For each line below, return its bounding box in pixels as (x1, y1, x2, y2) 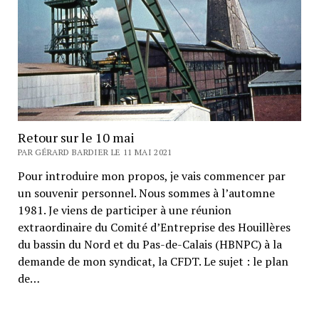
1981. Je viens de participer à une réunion (17, 202, 231, 218)
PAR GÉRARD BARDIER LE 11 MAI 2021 (17, 146, 172, 157)
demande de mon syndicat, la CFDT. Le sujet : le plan (17, 253, 288, 269)
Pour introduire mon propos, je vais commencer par (17, 167, 286, 184)
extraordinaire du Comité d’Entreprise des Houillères (17, 219, 291, 235)
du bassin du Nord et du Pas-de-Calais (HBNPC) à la (17, 236, 282, 252)
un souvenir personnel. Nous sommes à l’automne (17, 184, 275, 201)
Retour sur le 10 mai (17, 128, 135, 146)
